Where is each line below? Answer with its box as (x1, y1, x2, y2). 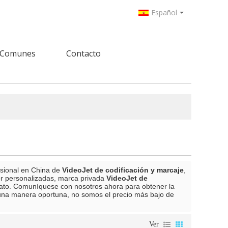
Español (151, 8, 177, 17)
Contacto (66, 48, 101, 59)
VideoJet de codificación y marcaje (62, 166, 184, 174)
